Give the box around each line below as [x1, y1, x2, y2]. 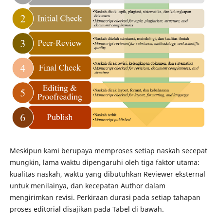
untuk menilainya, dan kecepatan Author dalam [9, 181, 165, 190]
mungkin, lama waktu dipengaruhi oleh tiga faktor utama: [9, 157, 200, 167]
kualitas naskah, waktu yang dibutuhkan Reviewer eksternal [9, 169, 205, 179]
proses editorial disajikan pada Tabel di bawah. [9, 204, 164, 214]
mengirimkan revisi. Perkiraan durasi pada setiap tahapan [9, 192, 200, 202]
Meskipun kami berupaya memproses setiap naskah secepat [9, 145, 207, 155]
